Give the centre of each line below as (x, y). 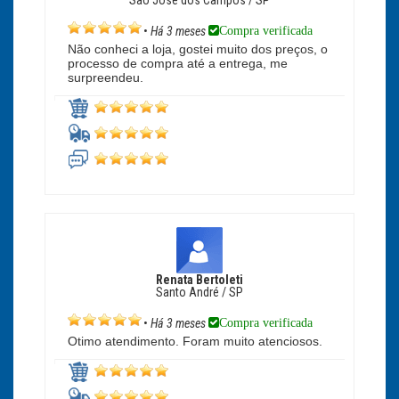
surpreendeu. (106, 78)
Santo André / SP (199, 292)
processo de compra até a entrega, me (178, 64)
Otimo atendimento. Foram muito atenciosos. (195, 342)
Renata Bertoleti (199, 280)
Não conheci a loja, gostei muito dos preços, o (198, 49)
